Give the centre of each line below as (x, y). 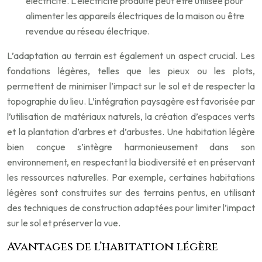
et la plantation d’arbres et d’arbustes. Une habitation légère (131, 132)
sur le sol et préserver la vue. (64, 223)
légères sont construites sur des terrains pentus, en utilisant (131, 193)
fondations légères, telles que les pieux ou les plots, (131, 71)
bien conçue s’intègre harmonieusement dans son (131, 147)
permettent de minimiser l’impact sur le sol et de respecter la (131, 86)
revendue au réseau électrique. (88, 31)
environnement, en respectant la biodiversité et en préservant (131, 162)
